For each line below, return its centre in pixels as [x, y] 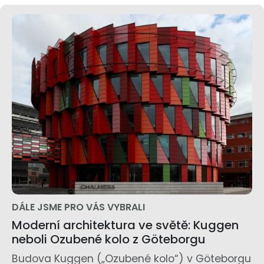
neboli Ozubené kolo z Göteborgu [109, 239]
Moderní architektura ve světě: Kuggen [125, 225]
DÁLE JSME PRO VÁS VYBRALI [78, 207]
